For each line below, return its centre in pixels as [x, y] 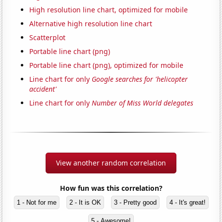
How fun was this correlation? [111, 188]
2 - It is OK [85, 203]
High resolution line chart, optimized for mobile [109, 10]
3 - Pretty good [135, 203]
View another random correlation [111, 163]
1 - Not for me [36, 203]
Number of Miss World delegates [143, 103]
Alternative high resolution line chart [91, 24]
